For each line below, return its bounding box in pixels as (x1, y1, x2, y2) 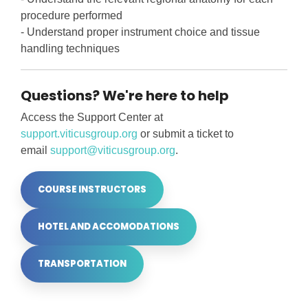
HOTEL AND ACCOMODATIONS (38, 220, 179, 234)
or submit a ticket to (137, 128, 234, 140)
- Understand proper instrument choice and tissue (21, 26, 260, 38)
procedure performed (21, 10, 122, 22)
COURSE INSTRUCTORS (38, 183, 146, 197)
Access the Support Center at (21, 111, 163, 124)
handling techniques (21, 43, 120, 55)
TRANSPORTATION (38, 257, 126, 271)
